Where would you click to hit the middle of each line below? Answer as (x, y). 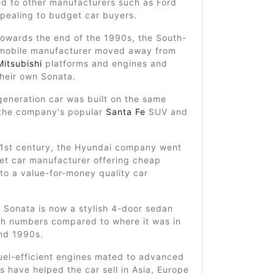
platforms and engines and (105, 63)
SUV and (166, 112)
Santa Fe (125, 112)
